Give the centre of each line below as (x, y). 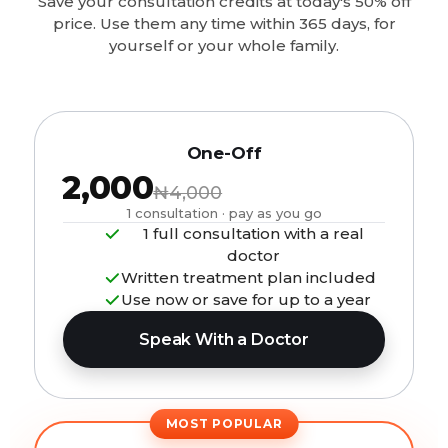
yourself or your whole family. (224, 45)
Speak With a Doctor (224, 339)
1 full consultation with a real (253, 233)
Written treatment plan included (248, 277)
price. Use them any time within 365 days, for (224, 23)
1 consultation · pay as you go (224, 213)
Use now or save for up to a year (246, 299)
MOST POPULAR (224, 423)
